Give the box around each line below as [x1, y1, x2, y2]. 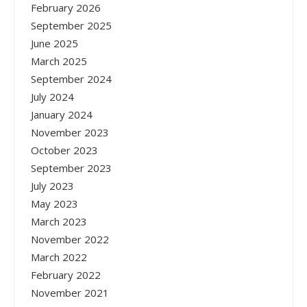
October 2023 [31, 143, 98, 157]
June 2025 [31, 36, 78, 50]
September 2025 [31, 18, 112, 32]
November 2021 [31, 285, 109, 299]
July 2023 [31, 178, 74, 193]
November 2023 [31, 125, 109, 139]
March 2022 [31, 249, 87, 264]
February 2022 [31, 267, 101, 282]
